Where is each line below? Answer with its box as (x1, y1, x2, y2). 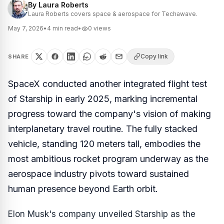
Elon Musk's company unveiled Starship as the (8, 209, 195, 219)
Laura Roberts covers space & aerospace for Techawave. (28, 9, 197, 17)
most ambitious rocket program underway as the (8, 153, 208, 164)
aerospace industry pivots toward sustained (8, 168, 189, 179)
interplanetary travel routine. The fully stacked (8, 123, 197, 134)
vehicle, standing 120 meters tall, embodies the (8, 138, 200, 149)
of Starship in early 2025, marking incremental (8, 93, 197, 104)
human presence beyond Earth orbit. (8, 183, 158, 194)
